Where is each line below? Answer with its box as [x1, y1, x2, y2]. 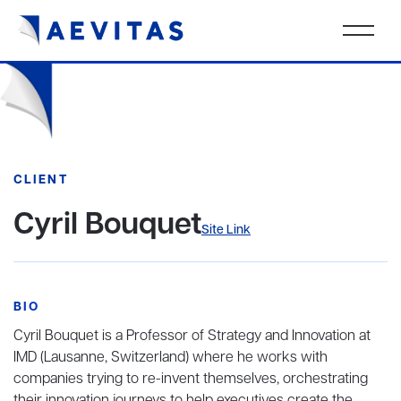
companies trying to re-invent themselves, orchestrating [13, 370, 368, 389]
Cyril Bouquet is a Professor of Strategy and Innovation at [13, 327, 371, 346]
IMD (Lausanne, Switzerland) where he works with [13, 348, 328, 368]
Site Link [201, 222, 251, 239]
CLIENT [13, 172, 68, 189]
